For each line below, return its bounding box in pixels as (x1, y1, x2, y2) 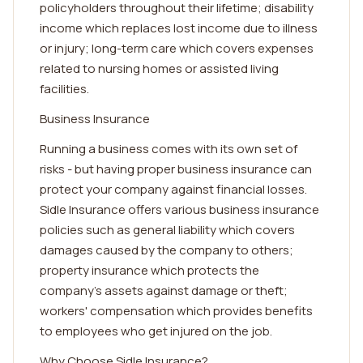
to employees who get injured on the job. (40, 322, 272, 340)
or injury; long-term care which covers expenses (40, 40, 314, 57)
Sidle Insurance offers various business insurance (40, 201, 319, 218)
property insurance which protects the (40, 262, 259, 279)
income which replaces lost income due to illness (40, 19, 318, 36)
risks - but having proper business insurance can (40, 160, 312, 177)
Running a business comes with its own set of (40, 140, 297, 157)
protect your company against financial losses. (40, 181, 307, 198)
